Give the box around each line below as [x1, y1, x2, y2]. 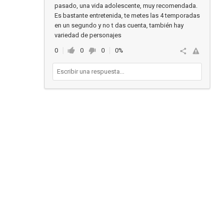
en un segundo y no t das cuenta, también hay [55, 22, 184, 29]
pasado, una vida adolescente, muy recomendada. [55, 2, 197, 9]
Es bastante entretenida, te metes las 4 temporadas [55, 12, 200, 19]
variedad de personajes [55, 31, 121, 39]
